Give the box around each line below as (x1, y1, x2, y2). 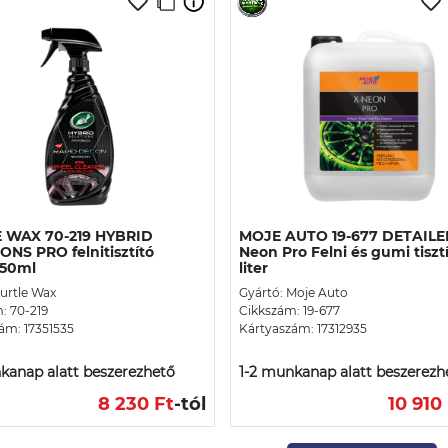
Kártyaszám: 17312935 (239, 320, 367, 336)
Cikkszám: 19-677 (239, 302, 340, 318)
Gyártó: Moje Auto (239, 284, 348, 300)
